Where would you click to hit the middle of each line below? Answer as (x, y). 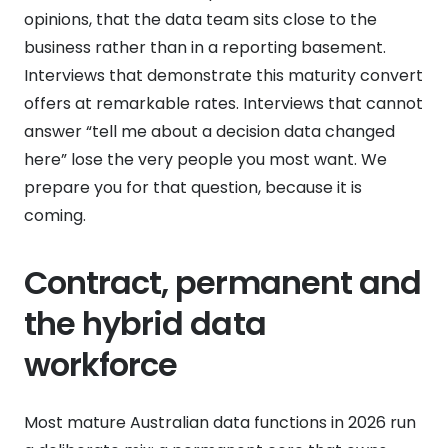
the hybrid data (145, 323)
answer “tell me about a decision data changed (209, 131)
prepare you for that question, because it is (193, 187)
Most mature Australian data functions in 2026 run (220, 422)
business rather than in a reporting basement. (205, 47)
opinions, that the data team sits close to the (200, 19)
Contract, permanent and (222, 282)
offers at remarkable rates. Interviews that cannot (223, 103)
